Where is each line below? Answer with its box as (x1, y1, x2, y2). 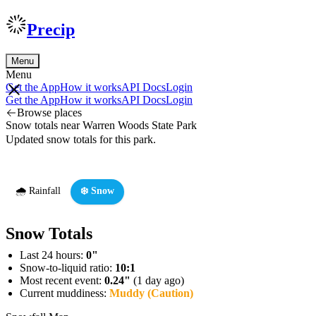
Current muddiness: (20, 286, 109, 299)
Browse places (17, 106, 82, 119)
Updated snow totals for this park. (6, 133, 156, 145)
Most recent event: (20, 274, 104, 286)
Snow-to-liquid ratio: (20, 261, 115, 274)
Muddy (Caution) (109, 286, 193, 299)
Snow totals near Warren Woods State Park (6, 119, 197, 131)
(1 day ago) (130, 274, 184, 286)
